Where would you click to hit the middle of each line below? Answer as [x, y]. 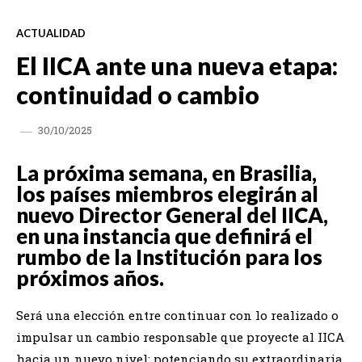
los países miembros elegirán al [167, 194]
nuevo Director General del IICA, [172, 215]
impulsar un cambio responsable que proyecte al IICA [180, 337]
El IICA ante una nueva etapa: [177, 65]
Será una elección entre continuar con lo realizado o [177, 315]
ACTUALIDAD [51, 33]
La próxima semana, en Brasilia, [166, 173]
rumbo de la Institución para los [169, 257]
